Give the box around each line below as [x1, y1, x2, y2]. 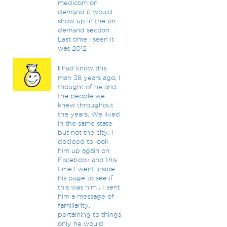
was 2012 [57, 45, 87, 52]
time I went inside [57, 165, 115, 172]
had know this [59, 64, 106, 71]
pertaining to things [57, 211, 121, 218]
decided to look [57, 138, 108, 145]
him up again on [57, 147, 109, 154]
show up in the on [57, 17, 116, 24]
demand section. [57, 26, 111, 33]
